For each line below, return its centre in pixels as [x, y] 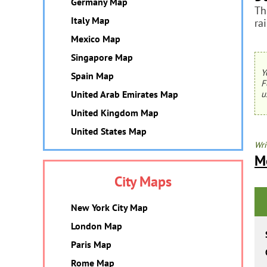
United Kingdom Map [115, 113]
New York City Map [109, 207]
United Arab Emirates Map [125, 94]
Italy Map [90, 20]
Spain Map [92, 76]
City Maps [143, 181]
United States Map [109, 131]
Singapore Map [102, 57]
